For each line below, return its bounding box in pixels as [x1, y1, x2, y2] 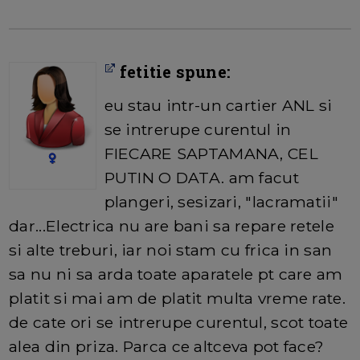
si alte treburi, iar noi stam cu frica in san [9, 240, 333, 260]
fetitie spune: [115, 61, 231, 83]
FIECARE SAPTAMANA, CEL [104, 144, 318, 164]
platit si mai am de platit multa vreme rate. [9, 288, 346, 309]
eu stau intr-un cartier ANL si [104, 96, 333, 116]
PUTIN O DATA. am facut [104, 168, 299, 188]
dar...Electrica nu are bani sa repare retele [9, 216, 334, 236]
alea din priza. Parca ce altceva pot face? [9, 337, 325, 357]
